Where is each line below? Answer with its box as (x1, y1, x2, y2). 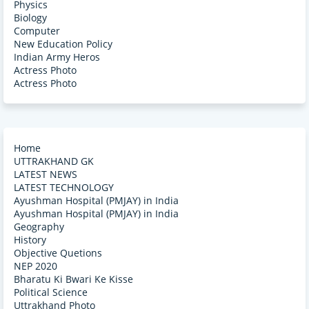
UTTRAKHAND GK (14, 154, 94, 168)
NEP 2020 (14, 259, 57, 272)
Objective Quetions (14, 246, 102, 259)
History (14, 232, 46, 246)
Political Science (14, 285, 88, 299)
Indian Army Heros (14, 50, 100, 63)
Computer (14, 23, 60, 37)
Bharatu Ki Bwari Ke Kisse (14, 272, 133, 286)
